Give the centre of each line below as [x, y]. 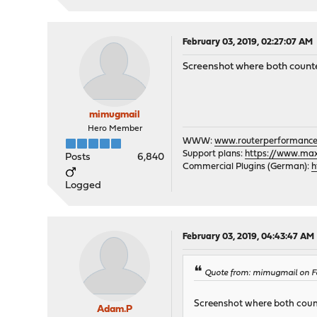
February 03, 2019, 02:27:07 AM [248, 42]
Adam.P [115, 310]
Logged [83, 186]
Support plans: [214, 154]
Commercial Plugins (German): [247, 167]
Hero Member [115, 129]
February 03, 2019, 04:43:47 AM [249, 237]
